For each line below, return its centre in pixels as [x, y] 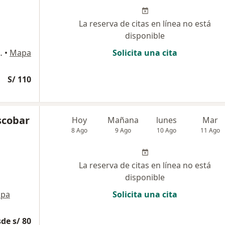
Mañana [123, 120]
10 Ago [167, 131]
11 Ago [210, 131]
